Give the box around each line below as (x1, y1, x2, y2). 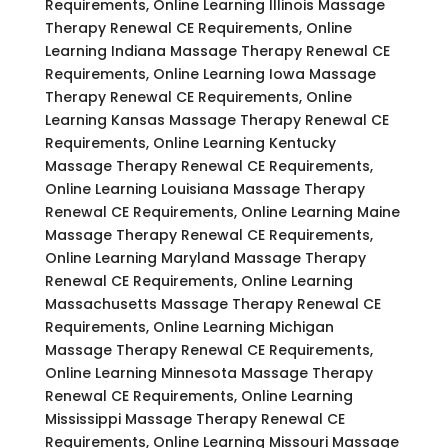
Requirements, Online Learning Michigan (44, 316, 334, 337)
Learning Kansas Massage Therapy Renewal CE (44, 109, 389, 130)
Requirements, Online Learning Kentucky (44, 132, 336, 153)
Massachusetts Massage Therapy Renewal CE (44, 293, 381, 314)
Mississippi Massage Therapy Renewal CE (44, 408, 345, 429)
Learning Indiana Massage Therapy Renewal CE (44, 40, 390, 61)
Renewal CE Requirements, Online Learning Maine (44, 201, 400, 222)
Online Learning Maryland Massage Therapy (44, 247, 366, 268)
